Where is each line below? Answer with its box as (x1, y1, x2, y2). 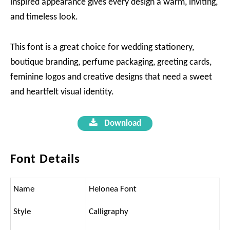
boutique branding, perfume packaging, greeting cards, (10, 57, 212, 67)
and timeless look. (10, 12, 78, 22)
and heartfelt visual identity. (10, 87, 114, 97)
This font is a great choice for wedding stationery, (10, 43, 194, 52)
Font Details (10, 153, 80, 166)
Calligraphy (89, 207, 128, 216)
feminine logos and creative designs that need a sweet (10, 72, 212, 82)
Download (102, 119, 141, 128)
